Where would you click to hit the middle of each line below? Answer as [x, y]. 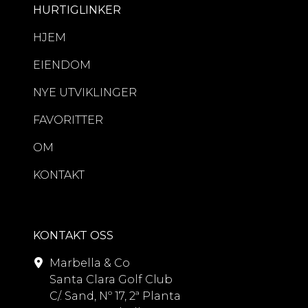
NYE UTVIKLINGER [85, 93]
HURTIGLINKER [77, 10]
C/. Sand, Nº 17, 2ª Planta [115, 296]
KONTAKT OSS [73, 236]
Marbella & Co [90, 263]
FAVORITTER [68, 120]
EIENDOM [62, 65]
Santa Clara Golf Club [111, 280]
